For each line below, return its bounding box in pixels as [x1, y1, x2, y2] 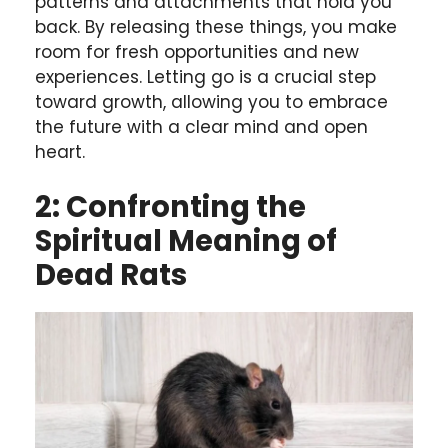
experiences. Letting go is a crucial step [35, 64, 376, 89]
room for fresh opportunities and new [35, 39, 359, 64]
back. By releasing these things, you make [35, 14, 397, 39]
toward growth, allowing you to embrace [35, 89, 388, 114]
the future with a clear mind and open [35, 114, 368, 139]
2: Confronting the [35, 187, 306, 228]
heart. [35, 139, 85, 164]
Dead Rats [35, 255, 187, 296]
